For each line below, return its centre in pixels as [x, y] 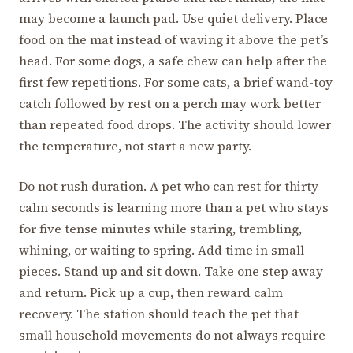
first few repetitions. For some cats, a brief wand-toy [176, 82]
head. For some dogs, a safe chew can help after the [173, 60]
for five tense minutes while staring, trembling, [160, 228]
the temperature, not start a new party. [135, 145]
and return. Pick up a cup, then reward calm [151, 292]
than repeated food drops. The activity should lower [175, 124]
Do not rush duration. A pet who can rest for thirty [169, 186]
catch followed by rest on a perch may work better [170, 103]
